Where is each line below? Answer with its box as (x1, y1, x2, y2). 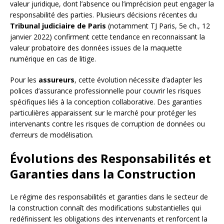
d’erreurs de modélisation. (10, 130, 93, 140)
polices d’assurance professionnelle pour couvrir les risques (10, 86, 201, 96)
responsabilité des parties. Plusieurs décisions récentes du (10, 10, 197, 20)
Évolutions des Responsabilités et (10, 150, 211, 167)
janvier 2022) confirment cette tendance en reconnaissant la (10, 32, 205, 42)
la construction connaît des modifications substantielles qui (10, 203, 201, 213)
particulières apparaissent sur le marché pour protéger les (10, 108, 196, 118)
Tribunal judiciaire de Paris (10, 21, 106, 31)
